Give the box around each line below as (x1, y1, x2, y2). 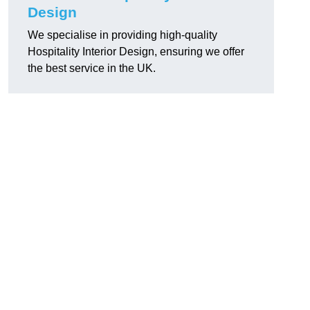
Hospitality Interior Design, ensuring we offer (28, 46, 244, 58)
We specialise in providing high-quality (28, 29, 217, 42)
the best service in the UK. (28, 62, 156, 75)
